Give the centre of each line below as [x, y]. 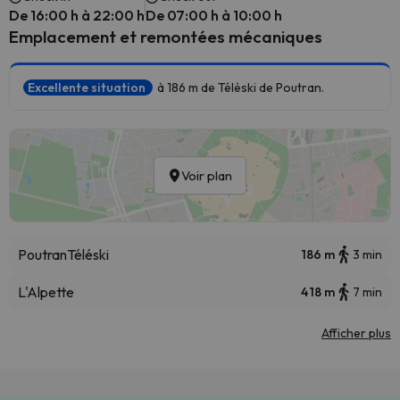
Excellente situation [88, 87]
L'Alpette [46, 292]
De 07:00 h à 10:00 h [214, 15]
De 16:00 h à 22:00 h [77, 15]
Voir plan [207, 175]
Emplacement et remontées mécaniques [166, 37]
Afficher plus [356, 333]
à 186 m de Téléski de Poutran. [241, 87]
